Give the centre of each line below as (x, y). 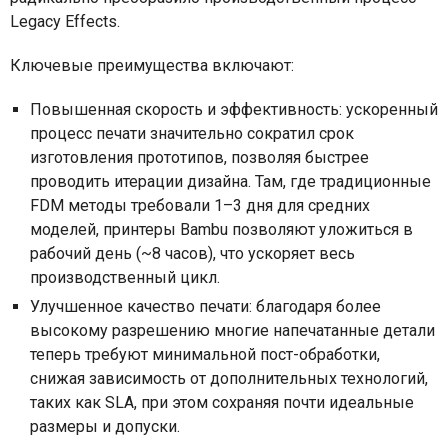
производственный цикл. (127, 277)
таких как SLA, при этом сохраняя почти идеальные (222, 402)
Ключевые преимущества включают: (154, 65)
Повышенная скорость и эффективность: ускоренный (234, 109)
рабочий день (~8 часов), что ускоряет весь (192, 253)
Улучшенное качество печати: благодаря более (205, 306)
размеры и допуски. (107, 426)
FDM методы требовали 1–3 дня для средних (200, 205)
